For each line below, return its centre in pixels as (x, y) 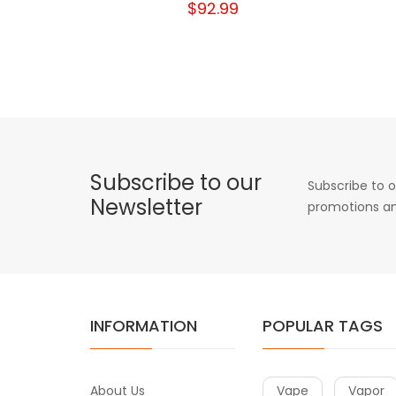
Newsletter (146, 208)
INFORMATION (144, 326)
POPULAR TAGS (323, 326)
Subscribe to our (176, 183)
